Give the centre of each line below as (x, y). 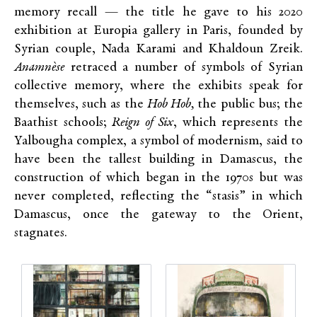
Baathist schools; (63, 123)
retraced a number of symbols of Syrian (184, 68)
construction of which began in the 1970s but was (158, 178)
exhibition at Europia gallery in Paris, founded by (158, 31)
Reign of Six (143, 123)
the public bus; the (250, 104)
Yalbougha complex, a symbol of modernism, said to (158, 141)
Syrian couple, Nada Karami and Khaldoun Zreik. (158, 49)
